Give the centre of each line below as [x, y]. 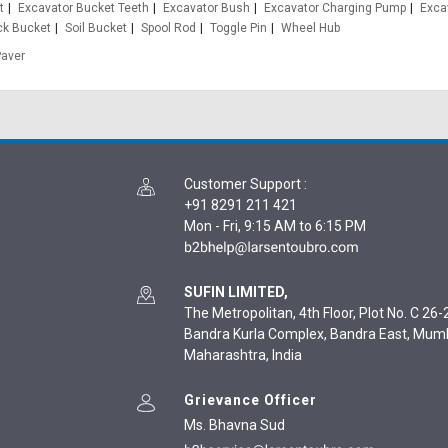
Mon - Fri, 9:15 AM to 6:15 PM [275, 226]
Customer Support [242, 184]
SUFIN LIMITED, [236, 292]
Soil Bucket [96, 28]
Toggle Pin [238, 28]
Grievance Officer [250, 400]
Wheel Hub [310, 28]
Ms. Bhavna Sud [234, 425]
